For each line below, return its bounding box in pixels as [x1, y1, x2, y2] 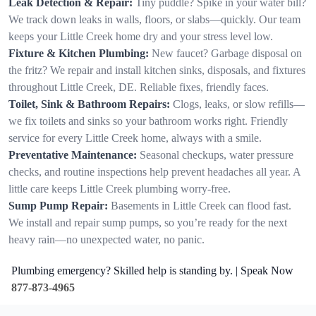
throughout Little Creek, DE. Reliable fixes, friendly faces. [8, 80, 269, 93]
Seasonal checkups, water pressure [140, 148, 293, 161]
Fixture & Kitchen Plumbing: [8, 47, 149, 59]
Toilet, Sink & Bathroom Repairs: [8, 97, 170, 110]
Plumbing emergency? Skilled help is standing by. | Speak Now [11, 264, 293, 276]
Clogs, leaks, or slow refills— [173, 97, 305, 110]
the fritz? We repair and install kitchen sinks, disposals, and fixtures [8, 63, 305, 76]
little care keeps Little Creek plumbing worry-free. [8, 182, 231, 195]
